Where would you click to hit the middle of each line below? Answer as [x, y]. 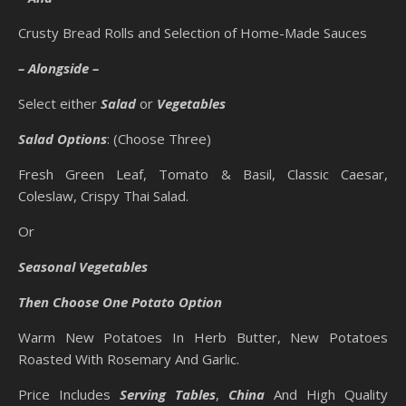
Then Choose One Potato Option [120, 302]
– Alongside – [58, 68]
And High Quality [326, 394]
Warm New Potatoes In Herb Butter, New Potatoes [203, 337]
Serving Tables [168, 394]
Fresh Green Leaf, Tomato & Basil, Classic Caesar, [203, 174]
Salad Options [63, 139]
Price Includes [69, 394]
